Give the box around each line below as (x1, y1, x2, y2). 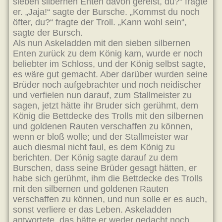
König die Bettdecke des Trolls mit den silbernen (13, 111, 203, 121)
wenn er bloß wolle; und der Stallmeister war (13, 132, 188, 142)
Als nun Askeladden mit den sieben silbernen (13, 38, 190, 48)
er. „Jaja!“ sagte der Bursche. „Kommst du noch (13, 7, 200, 17)
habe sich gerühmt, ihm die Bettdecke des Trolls (13, 173, 203, 183)
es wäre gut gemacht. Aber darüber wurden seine (13, 69, 208, 79)
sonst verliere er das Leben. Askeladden (13, 205, 171, 215)
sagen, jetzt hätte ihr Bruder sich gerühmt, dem (13, 101, 198, 111)
